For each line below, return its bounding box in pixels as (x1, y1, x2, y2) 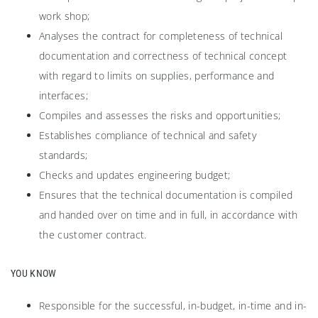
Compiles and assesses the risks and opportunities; (39, 109, 281, 123)
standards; (39, 148, 88, 163)
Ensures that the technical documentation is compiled (39, 188, 293, 202)
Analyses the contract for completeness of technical (39, 29, 283, 43)
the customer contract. (39, 228, 147, 242)
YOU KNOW (11, 268, 57, 280)
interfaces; (39, 89, 88, 103)
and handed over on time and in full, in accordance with (39, 208, 298, 222)
